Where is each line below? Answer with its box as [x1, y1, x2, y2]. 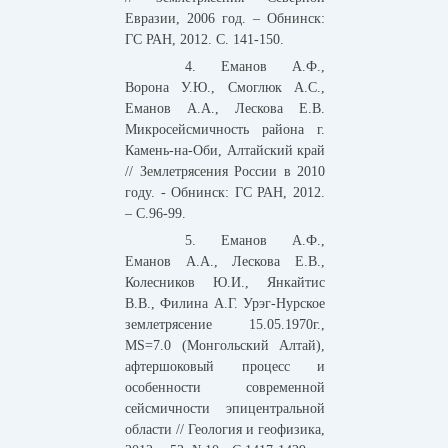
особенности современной [125, 380, 325, 396]
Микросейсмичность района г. [125, 122, 325, 138]
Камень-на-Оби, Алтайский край [125, 143, 325, 159]
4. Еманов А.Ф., [185, 59, 325, 75]
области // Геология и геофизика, [125, 422, 325, 438]
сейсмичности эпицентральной [125, 401, 325, 417]
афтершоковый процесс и [125, 359, 325, 375]
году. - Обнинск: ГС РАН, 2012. [125, 185, 325, 201]
